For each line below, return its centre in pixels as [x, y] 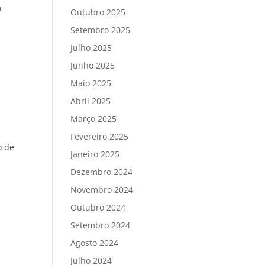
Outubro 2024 [98, 207]
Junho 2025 [93, 65]
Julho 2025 [91, 48]
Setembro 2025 [101, 30]
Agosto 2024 [95, 243]
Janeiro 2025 [95, 154]
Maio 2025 [91, 83]
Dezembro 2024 [102, 172]
